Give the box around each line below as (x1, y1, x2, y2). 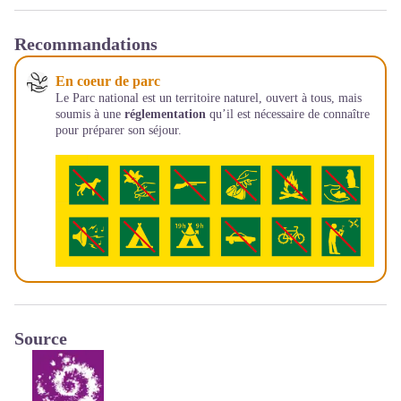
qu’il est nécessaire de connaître (206, 107, 370, 121)
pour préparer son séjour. (55, 123, 182, 137)
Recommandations (14, 33, 158, 54)
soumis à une (55, 107, 124, 121)
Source (14, 328, 67, 349)
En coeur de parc (55, 73, 160, 89)
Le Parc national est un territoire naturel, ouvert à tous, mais (55, 90, 362, 105)
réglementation (124, 107, 206, 121)
